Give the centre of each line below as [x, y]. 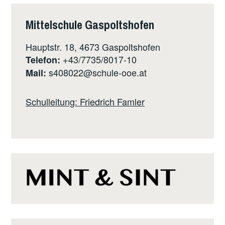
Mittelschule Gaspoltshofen [90, 24]
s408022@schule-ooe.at [98, 72]
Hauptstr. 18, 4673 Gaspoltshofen [93, 46]
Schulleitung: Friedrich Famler [85, 102]
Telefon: [43, 60]
